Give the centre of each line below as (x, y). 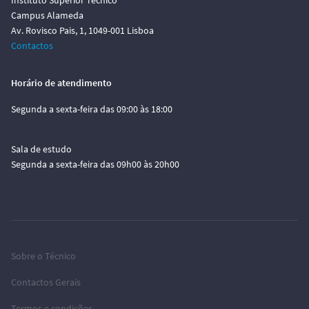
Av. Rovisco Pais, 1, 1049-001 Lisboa (82, 30)
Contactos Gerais (46, 282)
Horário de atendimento (61, 83)
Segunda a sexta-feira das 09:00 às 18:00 (92, 109)
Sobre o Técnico (43, 256)
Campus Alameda (47, 15)
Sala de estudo (41, 149)
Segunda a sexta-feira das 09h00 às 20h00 (95, 164)
